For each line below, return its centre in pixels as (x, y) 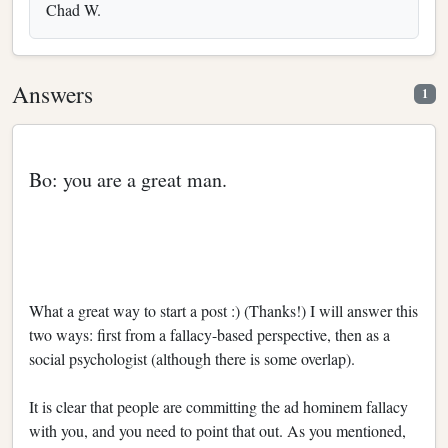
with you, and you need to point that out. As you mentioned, (217, 430)
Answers (52, 93)
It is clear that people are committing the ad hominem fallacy (218, 406)
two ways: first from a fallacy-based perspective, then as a (209, 334)
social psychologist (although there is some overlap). (192, 358)
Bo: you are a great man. (128, 179)
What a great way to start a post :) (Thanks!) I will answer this (223, 310)
